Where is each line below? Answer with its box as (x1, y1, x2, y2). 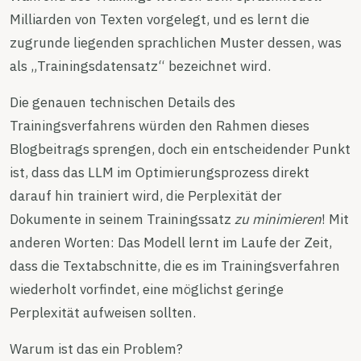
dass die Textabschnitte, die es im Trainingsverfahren (10, 256, 340, 275)
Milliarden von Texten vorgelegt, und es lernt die (10, 10, 309, 28)
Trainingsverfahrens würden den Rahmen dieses (10, 116, 309, 135)
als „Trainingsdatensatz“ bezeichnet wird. (10, 56, 271, 75)
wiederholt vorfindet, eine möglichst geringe (10, 280, 284, 298)
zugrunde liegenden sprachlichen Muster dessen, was (10, 33, 342, 52)
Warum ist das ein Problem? (10, 339, 183, 358)
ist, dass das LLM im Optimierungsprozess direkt (10, 163, 309, 181)
